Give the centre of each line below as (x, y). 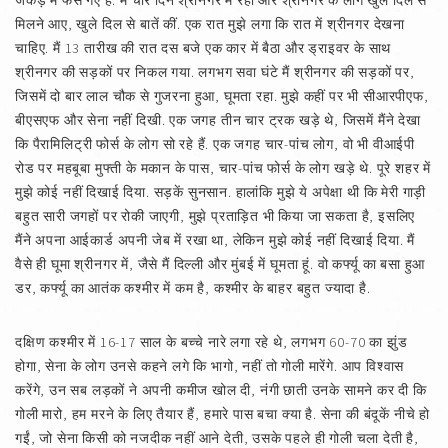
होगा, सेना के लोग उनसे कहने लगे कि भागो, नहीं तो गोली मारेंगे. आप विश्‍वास (210, 366)
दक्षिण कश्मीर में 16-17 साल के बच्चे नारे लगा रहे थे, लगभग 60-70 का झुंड (211, 342)
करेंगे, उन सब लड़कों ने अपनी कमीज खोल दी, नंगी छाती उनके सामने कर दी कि (221, 390)
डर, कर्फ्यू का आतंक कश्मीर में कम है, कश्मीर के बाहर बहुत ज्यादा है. (193, 288)
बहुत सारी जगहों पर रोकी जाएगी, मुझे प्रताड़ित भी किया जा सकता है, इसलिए (215, 216)
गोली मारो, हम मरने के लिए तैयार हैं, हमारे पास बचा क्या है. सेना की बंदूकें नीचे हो (222, 414)
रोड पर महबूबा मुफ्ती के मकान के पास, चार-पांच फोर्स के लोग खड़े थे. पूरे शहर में (223, 168)
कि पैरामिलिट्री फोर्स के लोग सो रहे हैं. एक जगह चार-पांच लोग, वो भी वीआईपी (215, 144)
